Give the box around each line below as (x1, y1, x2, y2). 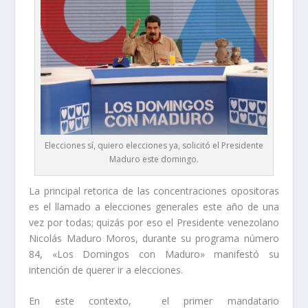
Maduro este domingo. (109, 153, 199, 165)
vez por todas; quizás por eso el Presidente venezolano (29, 215, 279, 229)
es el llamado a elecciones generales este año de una (29, 199, 279, 213)
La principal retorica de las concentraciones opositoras (29, 184, 279, 197)
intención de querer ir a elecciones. (29, 263, 184, 276)
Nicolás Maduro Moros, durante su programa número (29, 231, 279, 245)
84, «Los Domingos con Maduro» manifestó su (29, 247, 279, 261)
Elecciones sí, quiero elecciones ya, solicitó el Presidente (45, 139, 263, 151)
